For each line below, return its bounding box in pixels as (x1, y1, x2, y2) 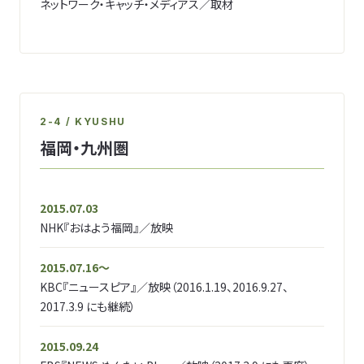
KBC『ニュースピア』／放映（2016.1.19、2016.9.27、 (40, 279, 288, 295)
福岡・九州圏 (40, 136, 129, 159)
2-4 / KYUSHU (40, 115, 127, 128)
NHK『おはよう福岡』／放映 (40, 219, 173, 236)
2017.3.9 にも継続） (40, 298, 136, 314)
